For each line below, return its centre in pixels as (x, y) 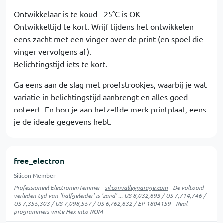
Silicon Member (35, 175)
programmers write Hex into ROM (58, 211)
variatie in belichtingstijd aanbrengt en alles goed (101, 97)
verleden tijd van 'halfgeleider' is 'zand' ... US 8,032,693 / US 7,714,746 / (110, 195)
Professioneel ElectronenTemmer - (59, 187)
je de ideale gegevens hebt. (63, 121)
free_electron (39, 160)
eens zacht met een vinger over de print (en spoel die (109, 39)
